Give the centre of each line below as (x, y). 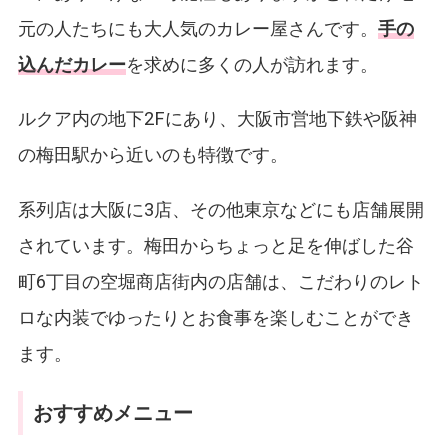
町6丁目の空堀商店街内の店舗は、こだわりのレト (220, 281)
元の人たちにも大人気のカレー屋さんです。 (197, 28)
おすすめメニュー (112, 413)
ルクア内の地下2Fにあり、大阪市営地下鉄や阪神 (217, 119)
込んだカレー (71, 64)
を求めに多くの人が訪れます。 (251, 64)
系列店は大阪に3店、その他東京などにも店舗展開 (220, 209)
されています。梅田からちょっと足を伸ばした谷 (215, 245)
